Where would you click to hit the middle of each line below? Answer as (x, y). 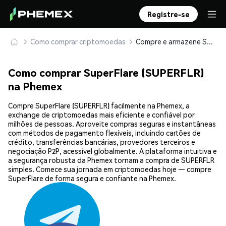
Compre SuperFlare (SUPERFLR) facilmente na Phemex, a (99, 106)
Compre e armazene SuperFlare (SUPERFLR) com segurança (210, 41)
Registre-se (168, 14)
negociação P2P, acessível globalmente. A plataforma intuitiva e (112, 151)
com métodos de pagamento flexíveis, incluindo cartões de (104, 133)
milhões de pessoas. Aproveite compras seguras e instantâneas (112, 124)
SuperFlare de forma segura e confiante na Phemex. (92, 178)
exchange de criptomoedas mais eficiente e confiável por (101, 115)
